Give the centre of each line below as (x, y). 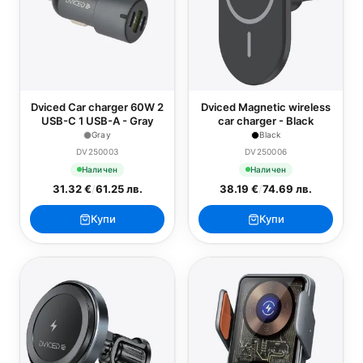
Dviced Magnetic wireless (266, 107)
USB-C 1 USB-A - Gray (97, 121)
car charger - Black (266, 121)
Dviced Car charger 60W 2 (97, 107)
